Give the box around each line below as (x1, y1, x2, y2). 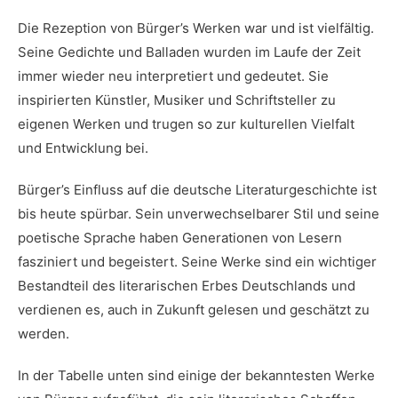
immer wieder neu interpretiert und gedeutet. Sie (18, 68, 329, 84)
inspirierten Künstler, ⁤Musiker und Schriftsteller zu (18, 92, 336, 108)
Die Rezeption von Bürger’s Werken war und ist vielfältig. (18, 20, 374, 36)
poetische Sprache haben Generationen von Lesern (18, 229, 342, 246)
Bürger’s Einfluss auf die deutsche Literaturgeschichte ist (18, 181, 377, 198)
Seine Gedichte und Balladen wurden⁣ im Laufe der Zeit (18, 44, 361, 60)
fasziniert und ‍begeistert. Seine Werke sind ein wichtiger (18, 253, 377, 270)
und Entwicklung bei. (18, 139, 148, 156)
